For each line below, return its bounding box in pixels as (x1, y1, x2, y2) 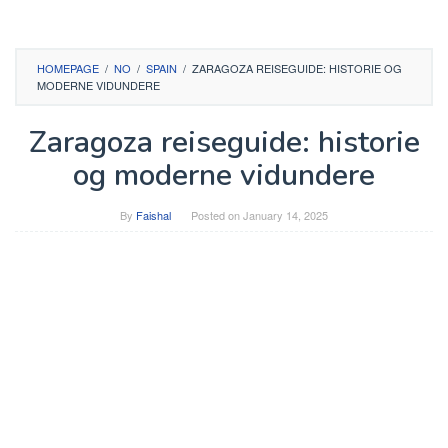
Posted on (191, 207, 243, 223)
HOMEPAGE (37, 60, 99, 76)
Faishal (136, 207, 171, 223)
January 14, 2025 (243, 207, 328, 223)
